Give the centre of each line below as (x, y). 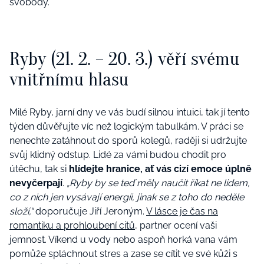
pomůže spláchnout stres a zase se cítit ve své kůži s (123, 254)
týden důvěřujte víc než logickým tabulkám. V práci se (126, 127)
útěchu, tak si (39, 169)
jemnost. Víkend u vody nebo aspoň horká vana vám (123, 240)
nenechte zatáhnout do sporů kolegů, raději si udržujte (128, 141)
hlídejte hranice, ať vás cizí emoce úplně (160, 169)
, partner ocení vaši (176, 226)
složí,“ (21, 212)
